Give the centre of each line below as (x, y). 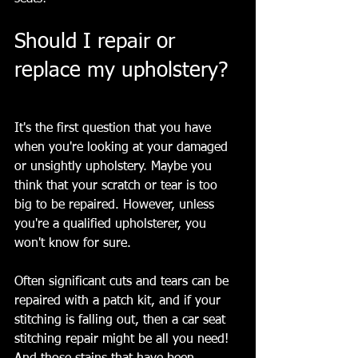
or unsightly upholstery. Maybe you (115, 167)
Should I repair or (98, 43)
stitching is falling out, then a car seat (122, 321)
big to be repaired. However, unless (116, 206)
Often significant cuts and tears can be (123, 282)
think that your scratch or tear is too (118, 187)
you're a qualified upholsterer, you (112, 225)
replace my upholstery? (124, 72)
